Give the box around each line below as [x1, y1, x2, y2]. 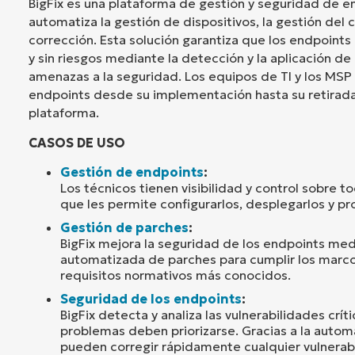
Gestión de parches [60, 219, 189, 235]
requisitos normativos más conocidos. [60, 266, 291, 283]
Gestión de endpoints [60, 163, 204, 180]
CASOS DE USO [29, 134, 125, 151]
